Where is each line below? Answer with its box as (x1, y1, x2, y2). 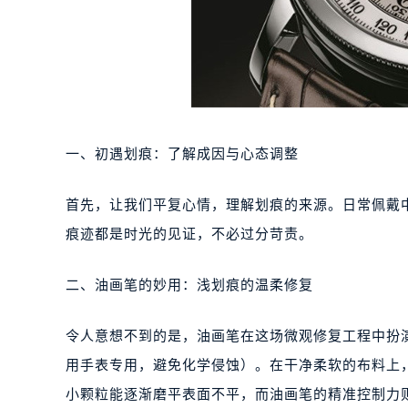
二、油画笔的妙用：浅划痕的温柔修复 (66, 278, 313, 292)
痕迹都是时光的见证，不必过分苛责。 (66, 227, 313, 241)
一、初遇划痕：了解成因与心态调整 (66, 147, 299, 161)
